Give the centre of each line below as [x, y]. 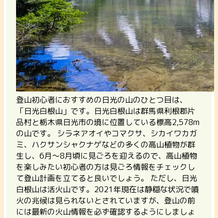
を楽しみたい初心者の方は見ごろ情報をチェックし [106, 167]
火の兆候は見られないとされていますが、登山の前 [106, 200]
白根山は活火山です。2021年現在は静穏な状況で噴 [108, 189]
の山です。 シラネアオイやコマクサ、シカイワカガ [107, 133]
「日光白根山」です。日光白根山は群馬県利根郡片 [106, 111]
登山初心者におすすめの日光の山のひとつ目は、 [102, 100]
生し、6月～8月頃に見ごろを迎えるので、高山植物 [107, 155]
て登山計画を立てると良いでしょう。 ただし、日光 [107, 178]
